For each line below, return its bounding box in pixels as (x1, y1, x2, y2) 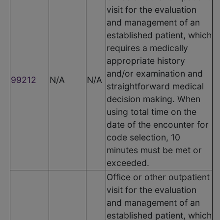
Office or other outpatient (107, 171, 210, 182)
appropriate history (107, 55, 185, 66)
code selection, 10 (107, 132, 180, 142)
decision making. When (107, 93, 200, 104)
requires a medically (107, 42, 188, 53)
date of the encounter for (107, 119, 209, 130)
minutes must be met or (107, 144, 202, 155)
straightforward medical (107, 81, 204, 91)
